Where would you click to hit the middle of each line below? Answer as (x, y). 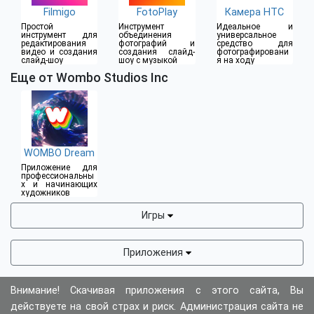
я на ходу (235, 61)
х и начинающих (59, 185)
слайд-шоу (42, 61)
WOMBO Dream (60, 153)
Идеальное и (254, 27)
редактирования (54, 44)
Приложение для (59, 168)
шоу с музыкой (148, 61)
